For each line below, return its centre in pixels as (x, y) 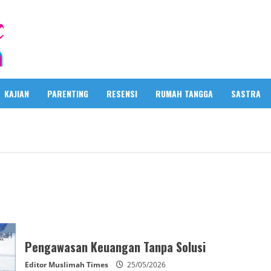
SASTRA (246, 93)
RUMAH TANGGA (184, 93)
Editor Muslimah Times (66, 264)
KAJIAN (17, 93)
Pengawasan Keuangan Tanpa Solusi (115, 247)
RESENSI (122, 93)
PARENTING (68, 93)
